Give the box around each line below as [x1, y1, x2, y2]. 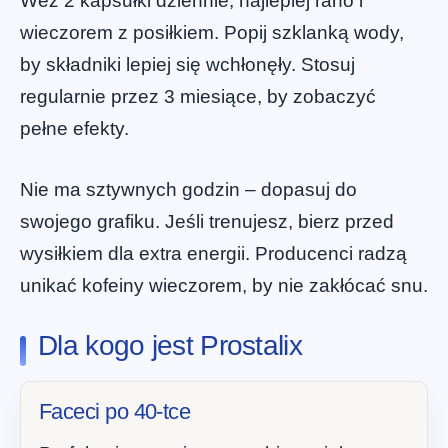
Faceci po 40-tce [39, 399, 191, 425]
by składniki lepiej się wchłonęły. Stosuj [20, 54, 355, 76]
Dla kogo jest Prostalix [38, 330, 302, 362]
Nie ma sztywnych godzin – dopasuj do [20, 178, 357, 200]
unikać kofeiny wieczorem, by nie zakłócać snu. [20, 274, 428, 296]
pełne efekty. [20, 118, 129, 140]
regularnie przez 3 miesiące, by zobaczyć [20, 86, 376, 108]
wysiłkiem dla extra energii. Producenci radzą [20, 242, 407, 264]
